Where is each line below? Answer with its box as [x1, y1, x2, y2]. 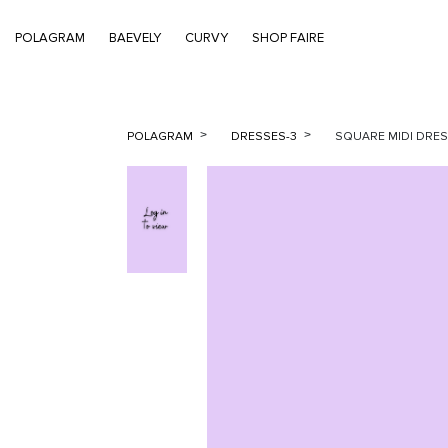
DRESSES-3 [231, 129, 300, 144]
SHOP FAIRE [252, 29, 324, 46]
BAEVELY [109, 29, 161, 46]
